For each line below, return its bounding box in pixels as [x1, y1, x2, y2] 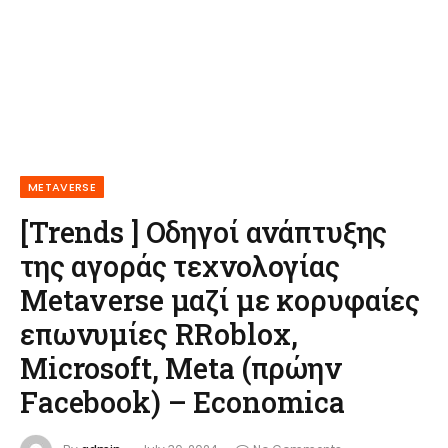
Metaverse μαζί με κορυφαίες [20, 281, 421, 319]
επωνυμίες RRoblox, [20, 315, 298, 353]
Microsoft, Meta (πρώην [20, 349, 341, 387]
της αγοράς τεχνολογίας [20, 247, 340, 285]
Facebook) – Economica [20, 383, 345, 421]
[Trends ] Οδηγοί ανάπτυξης [20, 213, 388, 251]
